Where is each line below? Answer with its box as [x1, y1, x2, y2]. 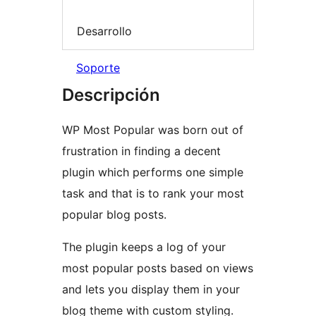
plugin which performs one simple [62, 165, 243, 180]
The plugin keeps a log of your [62, 240, 226, 255]
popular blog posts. [62, 207, 166, 222]
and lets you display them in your [62, 282, 240, 297]
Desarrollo [77, 23, 132, 38]
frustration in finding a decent [62, 144, 221, 159]
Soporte [76, 61, 120, 75]
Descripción [62, 85, 160, 106]
